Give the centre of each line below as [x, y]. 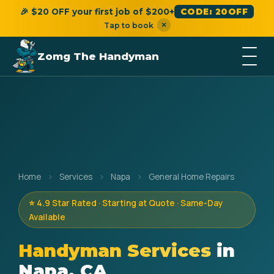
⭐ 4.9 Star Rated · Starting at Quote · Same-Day [126, 203]
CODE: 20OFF [214, 12]
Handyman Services [115, 250]
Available [47, 217]
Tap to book [128, 25]
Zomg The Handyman [98, 56]
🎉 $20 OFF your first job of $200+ [97, 12]
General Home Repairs [191, 177]
